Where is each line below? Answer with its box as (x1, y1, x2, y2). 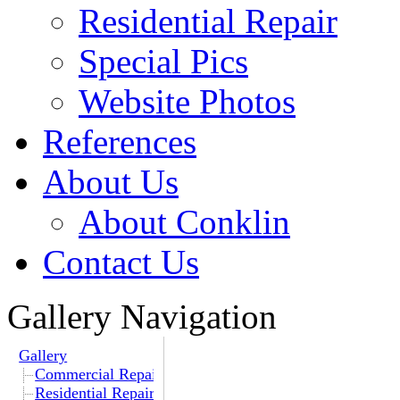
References (43, 122, 196, 161)
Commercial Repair (35, 365, 162, 384)
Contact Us (43, 243, 199, 281)
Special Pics (79, 42, 248, 80)
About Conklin (79, 203, 290, 241)
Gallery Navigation (7, 297, 277, 336)
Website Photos (79, 82, 296, 121)
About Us (43, 162, 179, 201)
